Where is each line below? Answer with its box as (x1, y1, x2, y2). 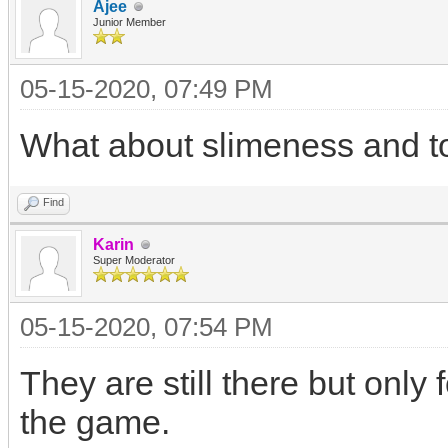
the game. (20, 403, 170, 441)
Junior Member (93, 16, 166, 28)
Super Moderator (93, 254, 175, 266)
